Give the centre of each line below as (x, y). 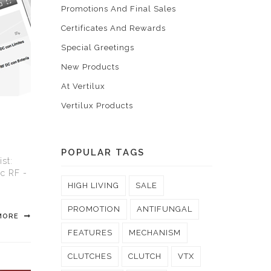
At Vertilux (83, 86)
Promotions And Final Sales (119, 9)
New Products (90, 67)
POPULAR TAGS (103, 152)
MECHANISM (155, 233)
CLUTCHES (90, 256)
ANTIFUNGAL (165, 209)
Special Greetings (98, 47)
